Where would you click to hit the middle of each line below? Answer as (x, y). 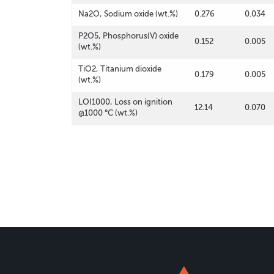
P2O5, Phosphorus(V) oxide (128, 36)
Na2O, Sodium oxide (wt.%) (128, 14)
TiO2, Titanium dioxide (120, 69)
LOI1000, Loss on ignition (125, 102)
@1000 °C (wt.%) (108, 113)
